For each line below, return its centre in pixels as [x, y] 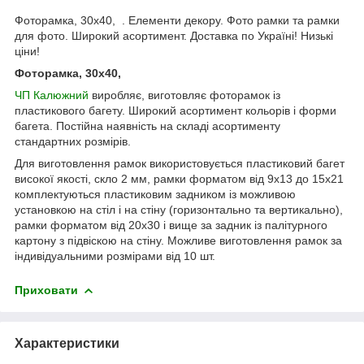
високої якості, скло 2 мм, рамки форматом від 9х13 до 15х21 [179, 178]
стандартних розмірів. [73, 141]
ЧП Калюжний [52, 95]
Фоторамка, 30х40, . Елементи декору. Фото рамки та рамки [177, 20]
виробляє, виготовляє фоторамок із [184, 95]
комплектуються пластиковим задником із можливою [155, 194]
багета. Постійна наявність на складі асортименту [147, 126]
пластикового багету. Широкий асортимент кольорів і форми [175, 110]
